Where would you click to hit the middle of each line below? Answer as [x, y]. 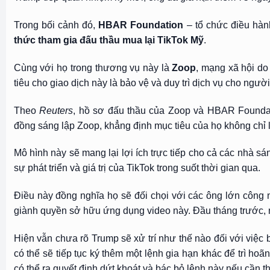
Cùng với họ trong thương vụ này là [93, 67]
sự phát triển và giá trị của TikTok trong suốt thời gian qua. [137, 168]
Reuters [56, 110]
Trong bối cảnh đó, [56, 25]
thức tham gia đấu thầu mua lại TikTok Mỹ [108, 40]
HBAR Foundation [141, 25]
